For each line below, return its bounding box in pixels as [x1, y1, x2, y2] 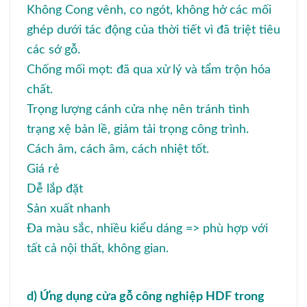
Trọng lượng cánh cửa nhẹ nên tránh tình [27, 102, 249, 116]
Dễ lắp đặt [27, 182, 83, 195]
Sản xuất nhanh [27, 201, 110, 215]
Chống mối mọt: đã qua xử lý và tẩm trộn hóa [27, 62, 271, 76]
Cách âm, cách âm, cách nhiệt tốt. [27, 142, 209, 156]
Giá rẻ [27, 162, 60, 175]
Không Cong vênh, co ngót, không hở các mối [27, 3, 271, 16]
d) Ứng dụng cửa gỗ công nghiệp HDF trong [27, 289, 265, 303]
